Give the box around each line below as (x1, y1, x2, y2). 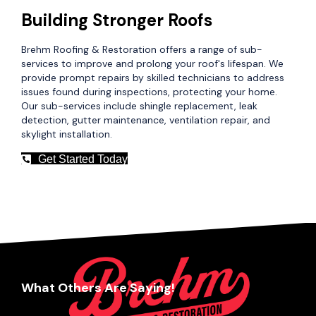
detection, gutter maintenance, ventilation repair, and (21, 114, 270, 127)
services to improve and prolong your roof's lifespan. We (21, 57, 284, 71)
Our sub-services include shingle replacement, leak (21, 99, 257, 113)
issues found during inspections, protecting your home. (21, 85, 277, 99)
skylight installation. (21, 128, 112, 141)
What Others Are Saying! (21, 279, 175, 296)
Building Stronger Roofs (21, 9, 212, 32)
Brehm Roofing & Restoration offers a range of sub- (21, 43, 262, 56)
